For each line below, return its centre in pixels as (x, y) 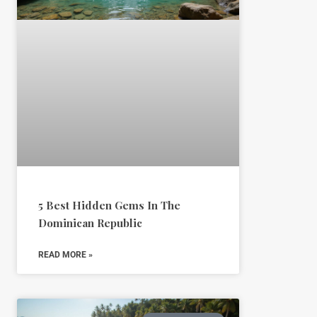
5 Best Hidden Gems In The (109, 206)
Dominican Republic (90, 223)
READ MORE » (65, 255)
